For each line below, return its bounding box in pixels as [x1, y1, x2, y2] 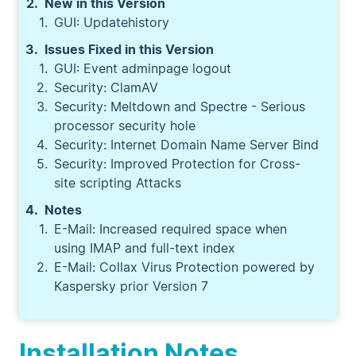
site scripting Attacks [54, 175, 181, 191]
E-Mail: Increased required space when [54, 221, 287, 237]
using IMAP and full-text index [54, 240, 235, 256]
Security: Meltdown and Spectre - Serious [54, 99, 305, 114]
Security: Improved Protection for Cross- [54, 156, 300, 172]
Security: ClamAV [54, 79, 158, 95]
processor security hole [54, 118, 195, 133]
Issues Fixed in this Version [44, 41, 214, 57]
